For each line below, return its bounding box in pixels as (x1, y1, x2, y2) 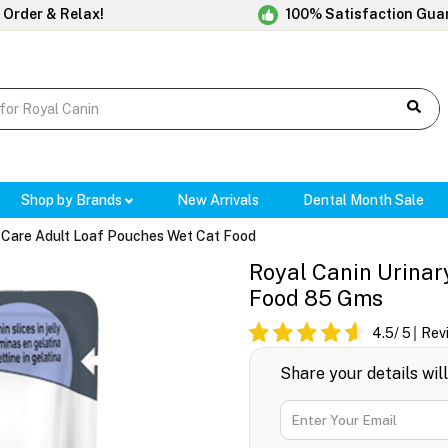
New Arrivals (177, 192, 260, 209)
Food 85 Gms (249, 285, 383, 312)
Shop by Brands (20, 192, 125, 209)
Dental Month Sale (303, 192, 425, 209)
